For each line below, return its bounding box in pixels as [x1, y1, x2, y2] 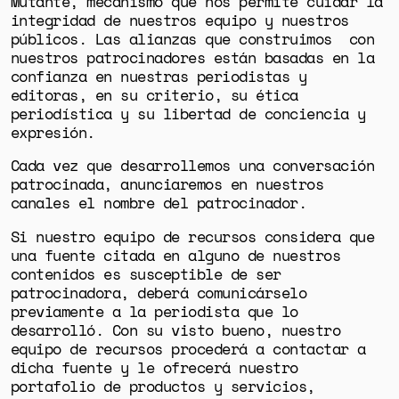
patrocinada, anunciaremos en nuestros [10, 174, 324, 195]
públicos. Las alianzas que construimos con [10, 28, 375, 49]
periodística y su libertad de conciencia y [10, 102, 366, 124]
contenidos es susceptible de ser [10, 264, 281, 285]
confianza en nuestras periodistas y [10, 65, 307, 86]
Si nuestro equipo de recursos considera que [10, 226, 375, 248]
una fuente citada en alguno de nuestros [10, 245, 341, 266]
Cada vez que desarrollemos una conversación [10, 155, 375, 176]
